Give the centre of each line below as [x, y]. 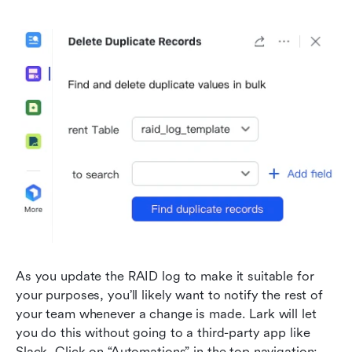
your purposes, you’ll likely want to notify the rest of [169, 295]
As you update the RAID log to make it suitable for [165, 276]
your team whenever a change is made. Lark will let [166, 313]
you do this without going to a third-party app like [163, 332]
